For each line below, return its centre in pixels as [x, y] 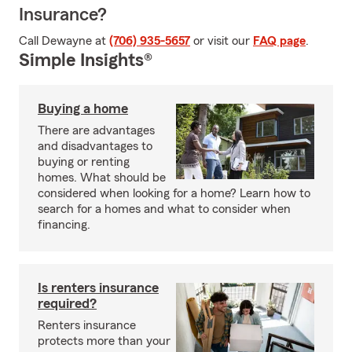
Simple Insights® [86, 60]
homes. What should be [102, 178]
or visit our [222, 41]
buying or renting [84, 162]
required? [67, 303]
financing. [64, 225]
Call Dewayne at [64, 41]
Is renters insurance [98, 288]
